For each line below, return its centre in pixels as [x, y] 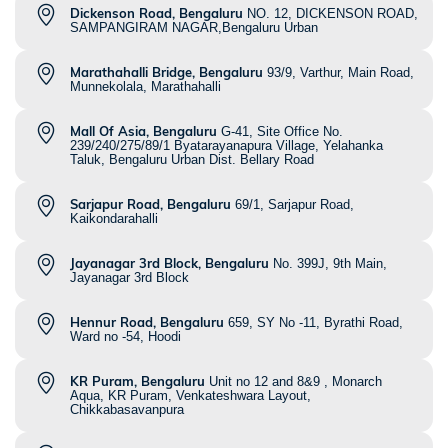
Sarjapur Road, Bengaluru [150, 204]
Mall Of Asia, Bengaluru [143, 131]
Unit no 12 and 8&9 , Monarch [295, 382]
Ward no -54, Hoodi [125, 337]
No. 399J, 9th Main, [330, 264]
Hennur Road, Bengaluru [147, 322]
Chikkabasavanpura [127, 410]
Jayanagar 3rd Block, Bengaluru [169, 263]
